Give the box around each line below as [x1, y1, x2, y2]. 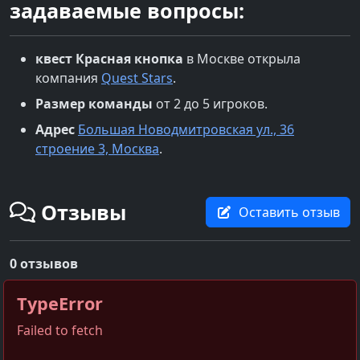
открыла [244, 49, 301, 67]
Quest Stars [101, 68, 173, 87]
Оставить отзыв [239, 202, 340, 221]
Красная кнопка [76, 49, 183, 67]
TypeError [17, 291, 103, 315]
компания [35, 68, 101, 87]
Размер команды [35, 94, 153, 112]
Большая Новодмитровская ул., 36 [78, 120, 294, 138]
